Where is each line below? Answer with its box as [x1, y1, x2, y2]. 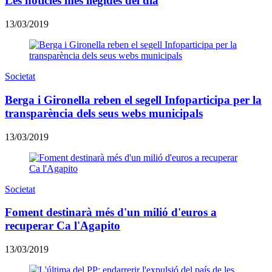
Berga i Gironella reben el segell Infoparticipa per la [5, 93, 262, 106]
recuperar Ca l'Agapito [5, 219, 120, 233]
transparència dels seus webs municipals [5, 106, 203, 120]
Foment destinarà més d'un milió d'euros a [5, 206, 217, 219]
